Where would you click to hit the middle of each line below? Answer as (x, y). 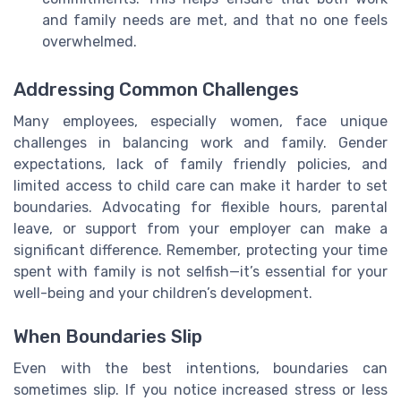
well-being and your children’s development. (163, 293)
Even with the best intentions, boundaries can (200, 369)
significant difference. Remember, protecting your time (200, 250)
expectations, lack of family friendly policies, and (200, 164)
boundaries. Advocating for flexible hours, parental (200, 207)
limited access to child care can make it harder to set (200, 185)
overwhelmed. (90, 41)
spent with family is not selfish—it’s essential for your (200, 271)
